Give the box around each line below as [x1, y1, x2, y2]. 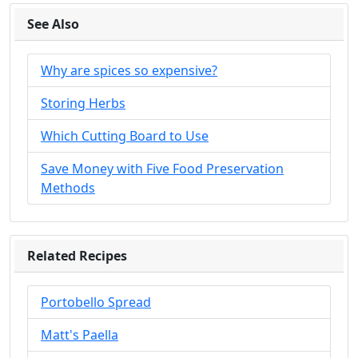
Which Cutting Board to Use [41, 127, 209, 145]
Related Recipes [27, 247, 127, 265]
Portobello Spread [41, 293, 151, 311]
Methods [41, 179, 95, 197]
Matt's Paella [41, 326, 118, 344]
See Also [27, 15, 79, 33]
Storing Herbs [41, 94, 125, 112]
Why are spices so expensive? [41, 62, 217, 79]
